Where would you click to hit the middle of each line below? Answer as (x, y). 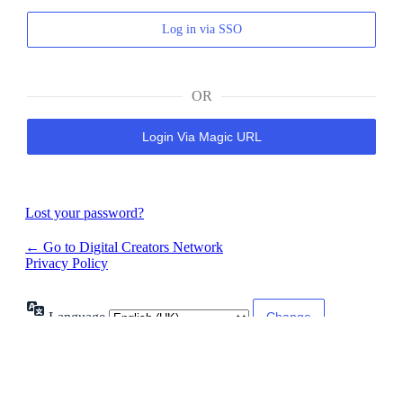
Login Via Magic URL (201, 136)
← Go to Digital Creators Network (124, 247)
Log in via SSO (201, 30)
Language (79, 317)
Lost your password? (85, 213)
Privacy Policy (67, 264)
